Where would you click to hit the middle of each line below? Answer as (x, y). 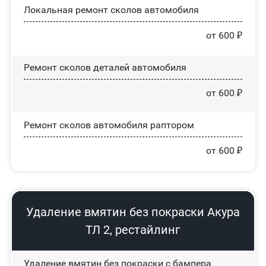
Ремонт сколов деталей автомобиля (105, 67)
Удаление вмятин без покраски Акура (133, 212)
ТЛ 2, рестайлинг (133, 229)
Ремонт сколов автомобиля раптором (109, 125)
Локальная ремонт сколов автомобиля (111, 9)
